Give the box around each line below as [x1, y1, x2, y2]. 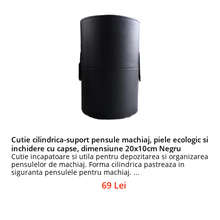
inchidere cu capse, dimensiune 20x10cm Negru [11, 143, 182, 153]
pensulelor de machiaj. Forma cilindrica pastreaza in [11, 160, 185, 169]
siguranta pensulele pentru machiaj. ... [11, 167, 140, 177]
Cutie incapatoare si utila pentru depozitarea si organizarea [11, 152, 209, 161]
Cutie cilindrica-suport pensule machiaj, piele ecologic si [11, 135, 209, 144]
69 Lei [102, 179, 126, 191]
